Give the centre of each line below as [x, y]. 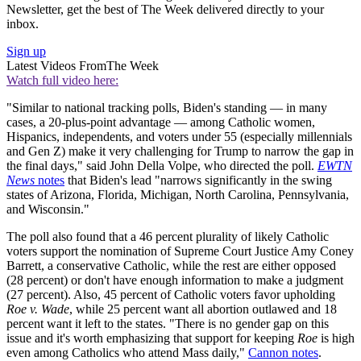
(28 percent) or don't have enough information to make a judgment [175, 280]
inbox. [23, 24]
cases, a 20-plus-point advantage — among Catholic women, [161, 122]
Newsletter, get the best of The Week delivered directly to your [165, 10]
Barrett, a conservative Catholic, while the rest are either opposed [171, 266]
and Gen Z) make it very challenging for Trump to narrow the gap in [180, 151]
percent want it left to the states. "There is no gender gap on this [168, 324]
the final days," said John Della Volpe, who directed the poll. [162, 166]
